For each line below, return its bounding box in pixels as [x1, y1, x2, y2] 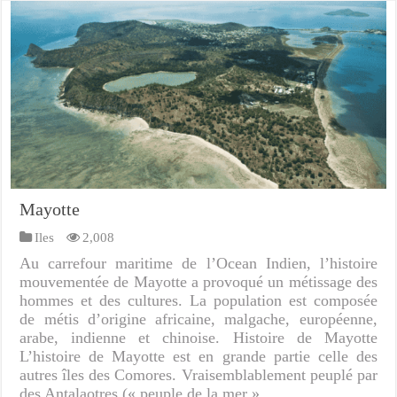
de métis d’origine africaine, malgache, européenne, [19, 309, 378, 328]
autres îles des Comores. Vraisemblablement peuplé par [19, 365, 378, 384]
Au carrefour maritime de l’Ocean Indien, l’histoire [19, 253, 378, 272]
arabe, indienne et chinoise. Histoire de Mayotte [19, 328, 378, 346]
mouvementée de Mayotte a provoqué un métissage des [19, 272, 378, 291]
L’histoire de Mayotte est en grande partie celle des [19, 346, 378, 365]
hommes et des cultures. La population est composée [19, 291, 378, 309]
